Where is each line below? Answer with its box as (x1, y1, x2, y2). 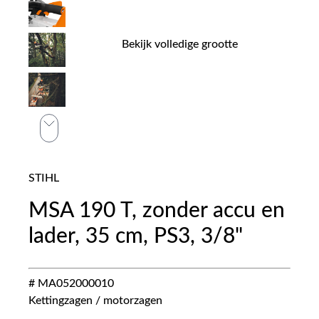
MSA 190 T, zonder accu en (28, 200, 285, 221)
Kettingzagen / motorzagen (28, 295, 162, 306)
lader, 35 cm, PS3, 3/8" (28, 226, 243, 247)
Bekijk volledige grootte (121, 38, 238, 50)
